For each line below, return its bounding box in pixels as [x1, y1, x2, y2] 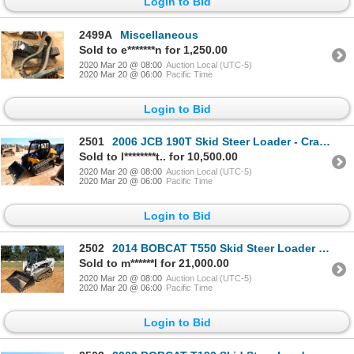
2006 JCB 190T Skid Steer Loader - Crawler [112, 134, 319, 148]
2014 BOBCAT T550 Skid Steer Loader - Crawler [112, 242, 318, 255]
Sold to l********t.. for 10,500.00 [79, 149, 238, 163]
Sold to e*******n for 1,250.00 [79, 43, 228, 56]
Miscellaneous [120, 28, 198, 41]
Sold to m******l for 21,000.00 [79, 257, 229, 270]
